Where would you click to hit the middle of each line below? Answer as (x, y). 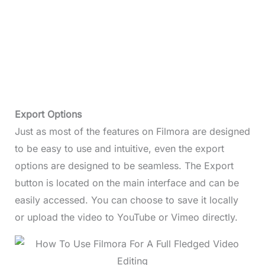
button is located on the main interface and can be (127, 182)
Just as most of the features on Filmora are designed (132, 131)
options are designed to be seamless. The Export (124, 165)
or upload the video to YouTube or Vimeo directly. (126, 217)
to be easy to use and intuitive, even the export (119, 148)
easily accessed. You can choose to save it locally (126, 200)
